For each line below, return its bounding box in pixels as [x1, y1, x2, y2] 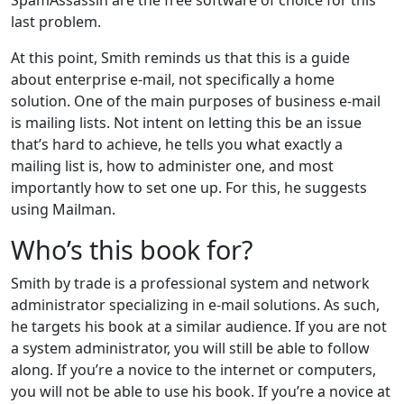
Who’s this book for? [11, 231, 252, 267]
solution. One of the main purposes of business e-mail [11, 90, 381, 111]
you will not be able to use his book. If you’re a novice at [11, 381, 390, 401]
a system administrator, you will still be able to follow [11, 337, 370, 358]
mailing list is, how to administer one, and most [11, 155, 334, 176]
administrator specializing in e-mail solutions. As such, [11, 294, 380, 315]
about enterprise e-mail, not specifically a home [11, 69, 335, 89]
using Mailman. [11, 198, 115, 219]
